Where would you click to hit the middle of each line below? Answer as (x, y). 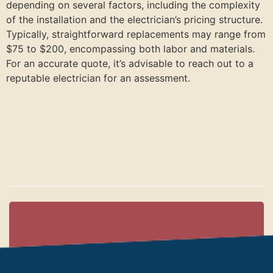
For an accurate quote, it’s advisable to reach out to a (130, 64)
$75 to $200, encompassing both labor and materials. (130, 49)
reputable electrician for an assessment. (98, 78)
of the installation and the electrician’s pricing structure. (134, 20)
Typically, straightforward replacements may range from (136, 34)
